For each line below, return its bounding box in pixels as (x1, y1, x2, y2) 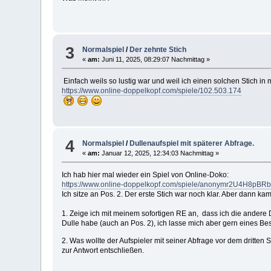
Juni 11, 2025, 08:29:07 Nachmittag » (100, 56, 211, 64)
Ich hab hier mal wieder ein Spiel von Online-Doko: (62, 170, 229, 179)
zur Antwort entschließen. (62, 246, 145, 255)
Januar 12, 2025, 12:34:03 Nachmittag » (100, 149, 220, 157)
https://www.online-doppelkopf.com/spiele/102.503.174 (62, 87, 242, 96)
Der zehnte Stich (129, 45, 187, 54)
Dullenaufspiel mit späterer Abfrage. (129, 139, 255, 148)
